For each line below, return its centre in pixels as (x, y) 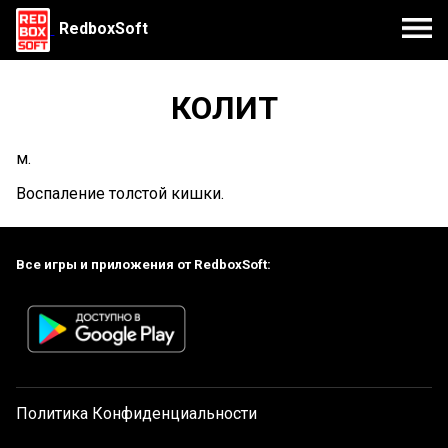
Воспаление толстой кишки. (120, 193)
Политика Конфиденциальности (136, 414)
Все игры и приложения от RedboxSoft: (143, 265)
